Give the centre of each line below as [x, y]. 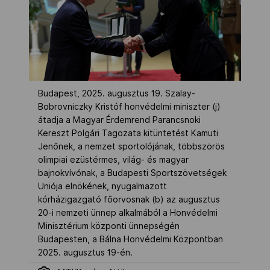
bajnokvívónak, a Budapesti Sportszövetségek [132, 173]
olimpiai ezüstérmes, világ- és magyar [113, 159]
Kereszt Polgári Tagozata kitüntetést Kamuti [128, 133]
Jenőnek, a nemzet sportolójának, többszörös [131, 146]
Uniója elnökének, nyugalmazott [102, 186]
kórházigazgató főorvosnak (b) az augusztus [129, 199]
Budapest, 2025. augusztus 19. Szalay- [117, 93]
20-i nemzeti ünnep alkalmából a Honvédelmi [128, 212]
